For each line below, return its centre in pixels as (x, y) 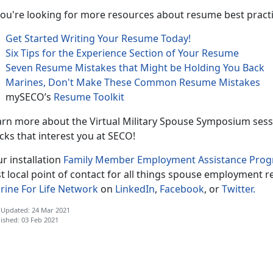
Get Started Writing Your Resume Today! (98, 38)
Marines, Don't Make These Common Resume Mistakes (133, 82)
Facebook (182, 189)
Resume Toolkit (89, 97)
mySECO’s (30, 97)
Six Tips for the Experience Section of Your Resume (122, 53)
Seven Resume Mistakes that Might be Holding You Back (135, 67)
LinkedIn (135, 189)
